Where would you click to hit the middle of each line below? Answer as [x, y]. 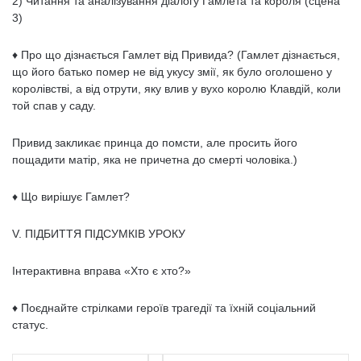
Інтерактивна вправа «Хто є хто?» [102, 271]
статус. [30, 325]
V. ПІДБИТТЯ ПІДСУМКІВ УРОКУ [99, 234]
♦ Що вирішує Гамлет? [71, 197]
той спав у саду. [54, 106]
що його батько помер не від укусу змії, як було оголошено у [172, 72]
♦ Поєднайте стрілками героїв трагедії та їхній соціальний [164, 308]
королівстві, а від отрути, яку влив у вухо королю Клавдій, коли [176, 89]
